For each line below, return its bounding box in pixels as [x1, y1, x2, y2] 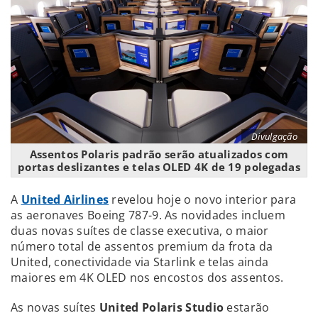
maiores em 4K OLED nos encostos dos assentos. [11, 269, 284, 285]
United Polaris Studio [99, 299, 224, 315]
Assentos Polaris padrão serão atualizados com [29, 146, 289, 161]
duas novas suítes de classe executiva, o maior [11, 222, 269, 238]
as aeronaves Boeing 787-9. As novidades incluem [11, 207, 286, 223]
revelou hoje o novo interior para [109, 191, 297, 207]
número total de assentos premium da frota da [11, 238, 273, 254]
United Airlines [21, 191, 109, 207]
